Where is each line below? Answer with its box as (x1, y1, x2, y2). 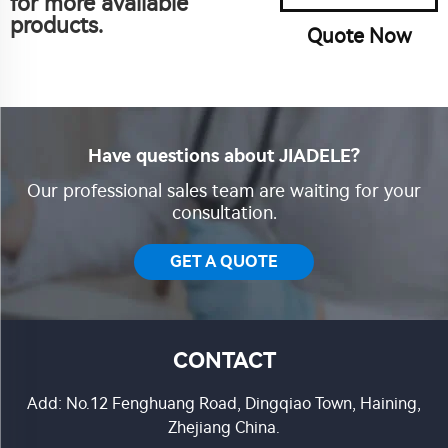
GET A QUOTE (170, 252, 278, 271)
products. (10, 13, 103, 39)
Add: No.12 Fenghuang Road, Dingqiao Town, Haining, (27, 394, 421, 413)
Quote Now (306, 24, 412, 48)
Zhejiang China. (168, 418, 280, 437)
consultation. (171, 202, 277, 224)
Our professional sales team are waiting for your (27, 180, 421, 202)
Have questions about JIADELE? (88, 145, 360, 167)
